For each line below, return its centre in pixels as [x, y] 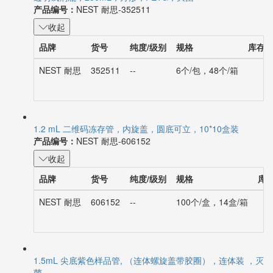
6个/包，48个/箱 [207, 73]
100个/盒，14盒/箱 [212, 204]
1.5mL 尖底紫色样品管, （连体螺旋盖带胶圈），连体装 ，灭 [149, 263]
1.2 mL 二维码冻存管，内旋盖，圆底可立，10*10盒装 [136, 131]
